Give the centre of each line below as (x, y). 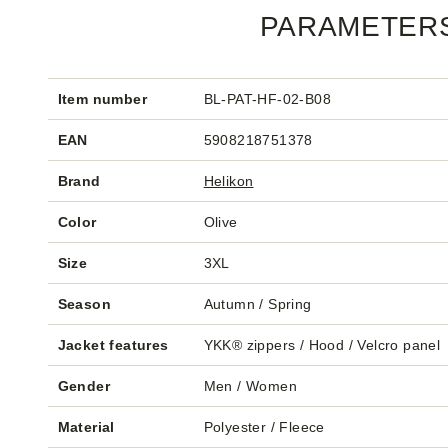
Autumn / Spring (257, 304)
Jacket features (113, 345)
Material (86, 427)
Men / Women (250, 386)
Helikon (228, 181)
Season (84, 304)
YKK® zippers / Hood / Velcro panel (322, 345)
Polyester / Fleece (264, 427)
